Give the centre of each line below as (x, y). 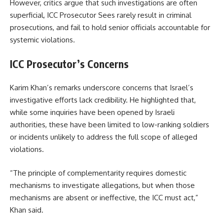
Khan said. (27, 210)
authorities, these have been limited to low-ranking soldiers (110, 125)
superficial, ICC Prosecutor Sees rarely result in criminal (101, 15)
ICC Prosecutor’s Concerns (69, 64)
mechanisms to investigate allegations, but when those (102, 185)
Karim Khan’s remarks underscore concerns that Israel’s (102, 88)
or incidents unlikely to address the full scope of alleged (104, 137)
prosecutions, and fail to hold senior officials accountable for (110, 28)
